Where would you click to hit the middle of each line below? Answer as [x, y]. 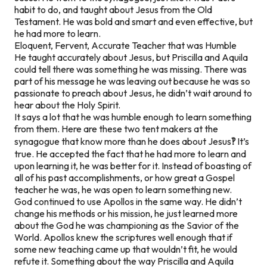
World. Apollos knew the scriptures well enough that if [123, 237]
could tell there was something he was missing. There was [131, 69]
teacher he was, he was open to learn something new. [124, 189]
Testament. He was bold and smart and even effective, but [133, 21]
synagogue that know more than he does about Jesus [123, 141]
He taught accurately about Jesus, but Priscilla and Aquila [131, 57]
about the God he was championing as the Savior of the [127, 225]
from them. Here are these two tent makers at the [116, 128]
